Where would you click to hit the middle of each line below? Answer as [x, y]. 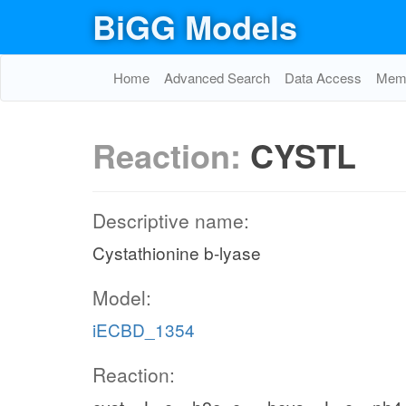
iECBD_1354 [144, 329]
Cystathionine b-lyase [177, 252]
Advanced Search [217, 77]
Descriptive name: [171, 220]
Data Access [323, 77]
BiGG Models [195, 26]
